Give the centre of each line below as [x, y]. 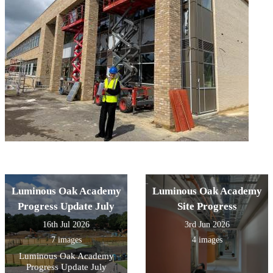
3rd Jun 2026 [207, 225]
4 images [207, 240]
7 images [66, 240]
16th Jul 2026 [66, 225]
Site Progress [207, 207]
